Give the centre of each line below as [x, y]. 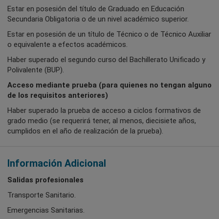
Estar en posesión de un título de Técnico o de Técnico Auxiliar [109, 34]
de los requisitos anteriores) [58, 96]
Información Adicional [57, 164]
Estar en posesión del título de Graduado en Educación [96, 9]
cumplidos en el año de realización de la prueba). [85, 131]
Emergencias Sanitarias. [46, 210]
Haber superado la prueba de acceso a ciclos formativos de [104, 111]
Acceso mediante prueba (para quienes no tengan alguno [109, 85]
